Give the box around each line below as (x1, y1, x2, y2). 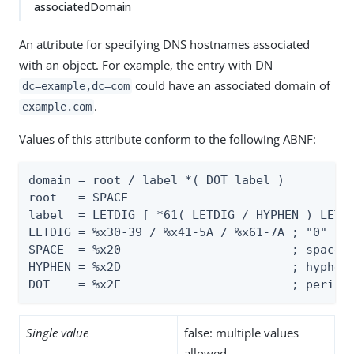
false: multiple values (184, 325, 299, 341)
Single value (26, 325, 88, 341)
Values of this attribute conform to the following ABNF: (19, 131, 316, 147)
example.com (21, 100, 92, 113)
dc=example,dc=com (21, 80, 130, 92)
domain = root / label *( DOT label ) (28, 173, 284, 187)
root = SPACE (28, 190, 128, 205)
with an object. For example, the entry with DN (19, 57, 273, 73)
